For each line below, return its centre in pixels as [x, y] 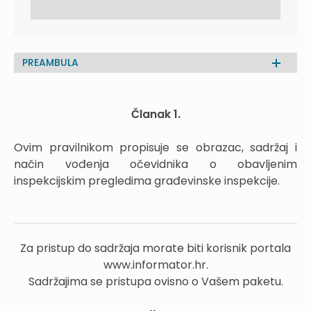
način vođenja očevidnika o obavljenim [155, 164]
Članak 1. [155, 114]
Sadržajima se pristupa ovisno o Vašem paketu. [155, 281]
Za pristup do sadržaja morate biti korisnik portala [155, 248]
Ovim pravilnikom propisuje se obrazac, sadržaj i [155, 148]
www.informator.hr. [155, 265]
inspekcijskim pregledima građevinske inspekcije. [147, 181]
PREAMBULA [50, 62]
